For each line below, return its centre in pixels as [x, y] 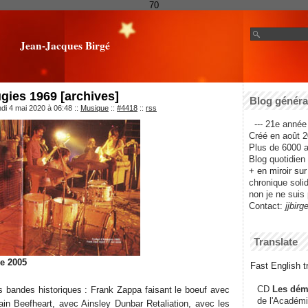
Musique [95, 108]
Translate [276, 242]
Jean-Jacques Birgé [65, 45]
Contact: [263, 206]
